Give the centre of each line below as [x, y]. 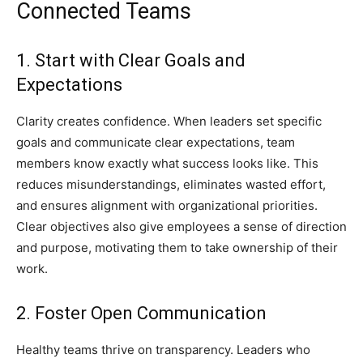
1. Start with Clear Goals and [131, 61]
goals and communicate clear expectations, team [156, 143]
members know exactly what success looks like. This [167, 164]
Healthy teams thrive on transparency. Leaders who [163, 350]
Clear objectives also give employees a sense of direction [181, 227]
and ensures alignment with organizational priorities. [167, 206]
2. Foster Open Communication [141, 314]
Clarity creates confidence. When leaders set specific [169, 122]
